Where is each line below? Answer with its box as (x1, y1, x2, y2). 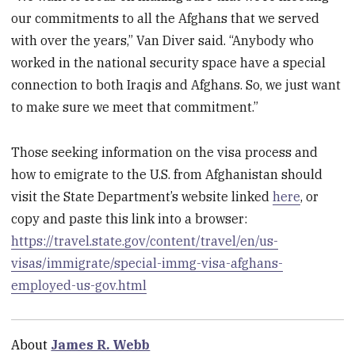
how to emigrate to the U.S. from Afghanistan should (11, 166, 323, 183)
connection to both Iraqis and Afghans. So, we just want (11, 77, 342, 94)
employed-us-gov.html (11, 277, 147, 294)
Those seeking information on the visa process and (11, 144, 319, 161)
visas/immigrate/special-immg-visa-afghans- (11, 255, 284, 272)
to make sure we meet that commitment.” (11, 99, 259, 116)
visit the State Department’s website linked (11, 189, 273, 205)
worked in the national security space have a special (11, 55, 326, 71)
